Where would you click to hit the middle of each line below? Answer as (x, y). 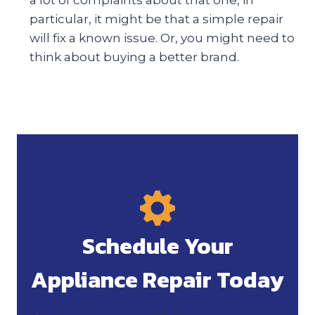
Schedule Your (157, 246)
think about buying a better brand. (134, 57)
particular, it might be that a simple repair (156, 19)
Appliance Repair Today (157, 279)
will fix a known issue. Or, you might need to (162, 38)
